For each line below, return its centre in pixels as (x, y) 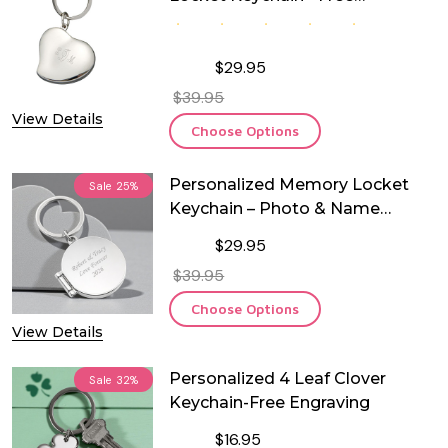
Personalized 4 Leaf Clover (278, 378)
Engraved (208, 232)
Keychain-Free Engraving (270, 402)
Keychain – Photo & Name (275, 208)
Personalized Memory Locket (289, 184)
